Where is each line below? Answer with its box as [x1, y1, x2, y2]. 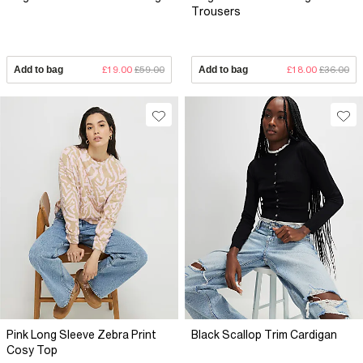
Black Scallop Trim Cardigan [191, 327, 337, 341]
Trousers [191, 4, 241, 18]
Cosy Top [6, 343, 58, 357]
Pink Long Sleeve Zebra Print [6, 327, 156, 341]
